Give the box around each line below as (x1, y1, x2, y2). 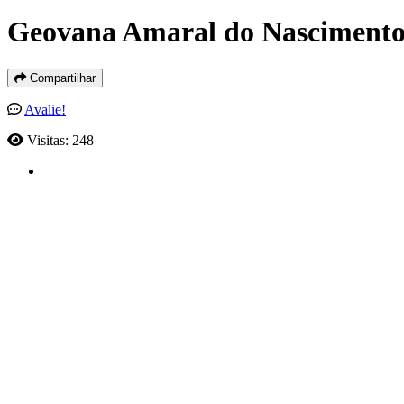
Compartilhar (26, 70, 96, 85)
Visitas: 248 (27, 132, 94, 148)
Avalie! (24, 101, 66, 117)
